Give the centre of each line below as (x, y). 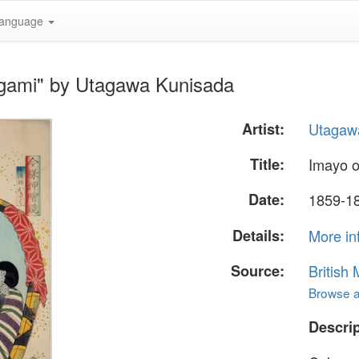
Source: (258, 270)
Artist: (264, 129)
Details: (259, 235)
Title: (268, 165)
